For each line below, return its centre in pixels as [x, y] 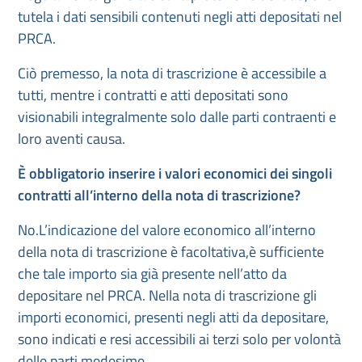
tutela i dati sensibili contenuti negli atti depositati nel [180, 17]
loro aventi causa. [72, 139]
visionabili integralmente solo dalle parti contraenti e [177, 117]
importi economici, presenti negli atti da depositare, [173, 317]
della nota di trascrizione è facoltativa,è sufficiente [171, 252]
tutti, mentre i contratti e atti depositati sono [153, 95]
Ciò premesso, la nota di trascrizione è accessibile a [172, 73]
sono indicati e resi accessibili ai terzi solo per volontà [179, 339]
